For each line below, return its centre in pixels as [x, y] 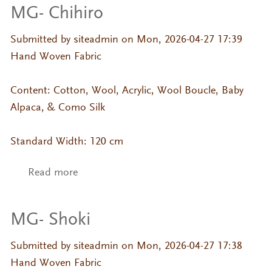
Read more [53, 173]
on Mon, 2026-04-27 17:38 [180, 247]
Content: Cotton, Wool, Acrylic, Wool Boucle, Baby [127, 91]
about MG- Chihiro [121, 173]
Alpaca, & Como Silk [57, 108]
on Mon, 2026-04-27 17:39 [180, 40]
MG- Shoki [50, 221]
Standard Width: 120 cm [66, 142]
